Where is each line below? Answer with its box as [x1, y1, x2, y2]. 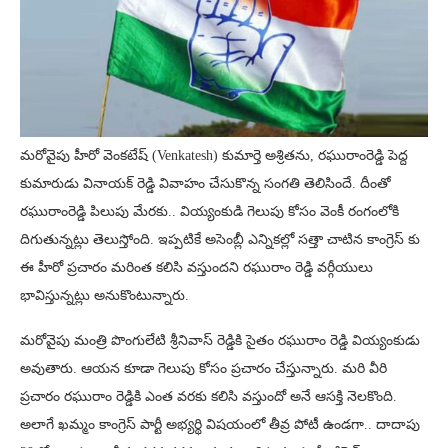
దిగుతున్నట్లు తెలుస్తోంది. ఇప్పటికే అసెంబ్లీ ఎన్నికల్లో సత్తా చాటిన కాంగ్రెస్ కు [20, 231, 420, 247]
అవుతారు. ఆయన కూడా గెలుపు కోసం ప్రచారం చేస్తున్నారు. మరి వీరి [20, 360, 387, 376]
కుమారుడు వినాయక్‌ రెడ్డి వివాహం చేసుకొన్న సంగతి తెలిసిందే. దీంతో [20, 175, 391, 191]
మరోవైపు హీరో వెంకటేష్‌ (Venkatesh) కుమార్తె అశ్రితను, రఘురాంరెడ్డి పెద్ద [20, 147, 408, 163]
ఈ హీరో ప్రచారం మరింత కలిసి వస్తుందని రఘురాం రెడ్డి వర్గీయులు [20, 259, 373, 275]
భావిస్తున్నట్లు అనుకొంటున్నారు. [20, 287, 189, 303]
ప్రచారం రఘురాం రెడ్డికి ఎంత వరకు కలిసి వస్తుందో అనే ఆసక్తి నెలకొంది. [20, 388, 397, 404]
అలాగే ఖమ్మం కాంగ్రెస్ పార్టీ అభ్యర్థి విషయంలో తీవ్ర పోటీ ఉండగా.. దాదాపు [20, 416, 420, 432]
